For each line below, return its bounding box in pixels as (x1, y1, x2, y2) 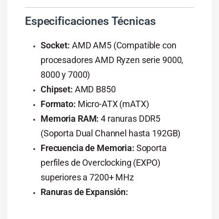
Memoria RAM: (40, 113, 99, 124)
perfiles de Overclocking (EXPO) (40, 157, 160, 168)
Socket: (40, 40, 70, 50)
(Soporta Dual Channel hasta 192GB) (40, 128, 181, 138)
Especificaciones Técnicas (24, 14, 156, 28)
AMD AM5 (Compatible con (70, 40, 176, 50)
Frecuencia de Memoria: (40, 142, 134, 153)
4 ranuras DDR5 (99, 113, 161, 124)
